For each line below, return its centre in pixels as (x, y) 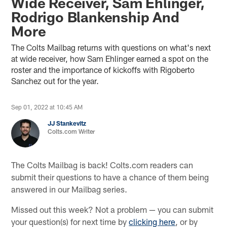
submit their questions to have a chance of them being (110, 177)
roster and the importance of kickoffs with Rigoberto (103, 69)
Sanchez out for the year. (56, 81)
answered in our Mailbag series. (69, 189)
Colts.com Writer (71, 131)
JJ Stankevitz (67, 123)
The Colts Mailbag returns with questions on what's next (111, 47)
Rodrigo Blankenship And (95, 16)
